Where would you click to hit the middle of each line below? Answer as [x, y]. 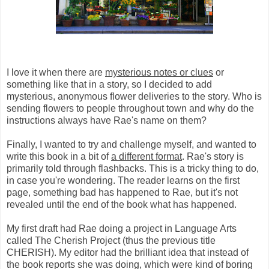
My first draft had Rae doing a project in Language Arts [122, 229]
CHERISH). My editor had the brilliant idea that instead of [128, 253]
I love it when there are [56, 73]
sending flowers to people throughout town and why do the [130, 109]
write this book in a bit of [59, 157]
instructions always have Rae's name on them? [107, 121]
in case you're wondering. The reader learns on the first [123, 181]
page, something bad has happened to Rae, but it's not [122, 193]
